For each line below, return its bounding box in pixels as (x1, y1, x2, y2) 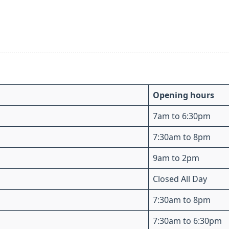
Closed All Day (153, 175, 207, 183)
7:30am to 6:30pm (153, 217, 222, 225)
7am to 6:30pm (153, 112, 211, 120)
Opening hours (153, 91, 214, 99)
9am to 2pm (153, 154, 199, 162)
